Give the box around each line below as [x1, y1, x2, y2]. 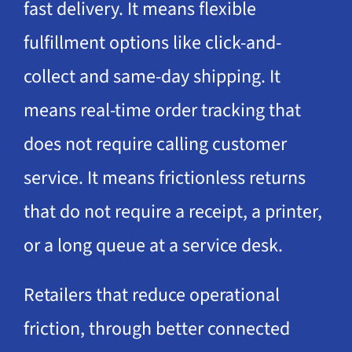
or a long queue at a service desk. [23, 231, 283, 259]
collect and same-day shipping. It [23, 62, 280, 90]
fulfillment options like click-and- [23, 28, 281, 57]
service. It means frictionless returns [23, 163, 306, 192]
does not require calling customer [23, 130, 287, 158]
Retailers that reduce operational [23, 280, 280, 309]
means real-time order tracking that [23, 96, 301, 124]
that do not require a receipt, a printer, [23, 197, 322, 225]
